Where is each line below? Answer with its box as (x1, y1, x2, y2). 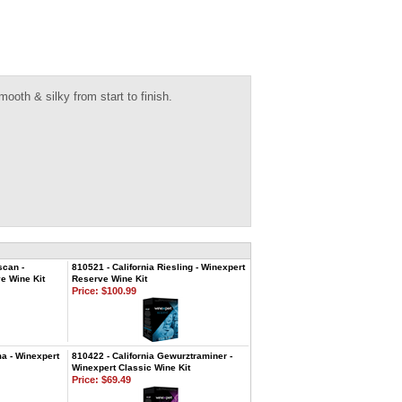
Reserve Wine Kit (72, 274, 147, 284)
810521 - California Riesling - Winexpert (72, 262, 245, 272)
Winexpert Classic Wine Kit (72, 363, 190, 372)
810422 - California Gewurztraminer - (72, 351, 232, 361)
